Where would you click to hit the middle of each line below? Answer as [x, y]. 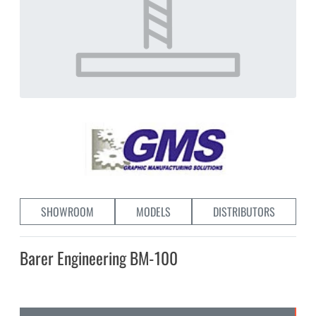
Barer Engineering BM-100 [99, 258]
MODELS [153, 212]
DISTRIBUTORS [244, 212]
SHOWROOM [67, 212]
